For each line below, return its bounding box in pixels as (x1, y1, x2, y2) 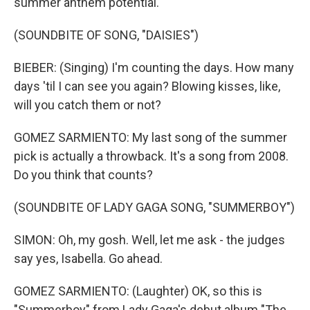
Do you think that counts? (14, 167, 153, 182)
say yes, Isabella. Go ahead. (14, 251, 163, 266)
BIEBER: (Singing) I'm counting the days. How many (14, 60, 294, 75)
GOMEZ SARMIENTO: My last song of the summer (14, 130, 287, 145)
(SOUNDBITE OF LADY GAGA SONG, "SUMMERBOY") (14, 200, 295, 215)
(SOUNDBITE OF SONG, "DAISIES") (14, 28, 199, 42)
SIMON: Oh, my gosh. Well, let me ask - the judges (14, 232, 285, 247)
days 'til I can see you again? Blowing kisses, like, (14, 79, 280, 93)
